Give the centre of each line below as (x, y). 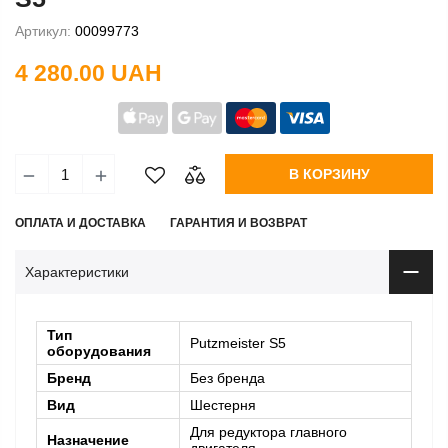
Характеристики (77, 272)
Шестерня (223, 405)
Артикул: (43, 31)
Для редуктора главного (268, 432)
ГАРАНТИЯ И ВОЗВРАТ (238, 223)
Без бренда (227, 378)
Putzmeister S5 (238, 343)
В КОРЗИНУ (329, 174)
